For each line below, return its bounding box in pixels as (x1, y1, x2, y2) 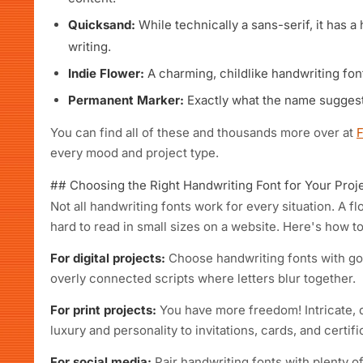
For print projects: (50, 302, 156, 318)
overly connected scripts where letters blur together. (50, 271, 356, 286)
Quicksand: (68, 17, 135, 32)
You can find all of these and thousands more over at (50, 125, 357, 140)
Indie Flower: (68, 66, 144, 81)
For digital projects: (50, 250, 165, 266)
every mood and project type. (50, 145, 219, 160)
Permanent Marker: (68, 92, 184, 108)
